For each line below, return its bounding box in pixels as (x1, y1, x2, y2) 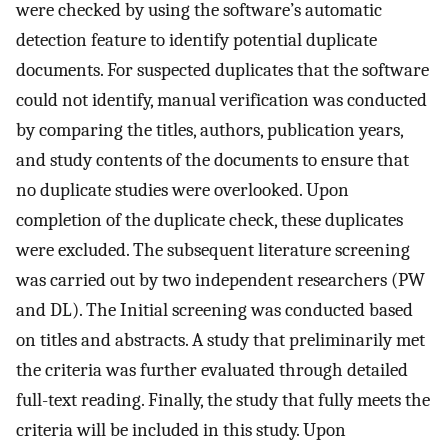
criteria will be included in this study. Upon (16, 418, 346, 441)
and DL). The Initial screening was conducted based (16, 298, 413, 321)
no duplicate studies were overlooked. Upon (16, 178, 349, 201)
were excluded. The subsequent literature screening (16, 238, 410, 261)
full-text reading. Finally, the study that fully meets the (16, 388, 430, 411)
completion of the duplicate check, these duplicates (16, 208, 403, 231)
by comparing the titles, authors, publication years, (16, 118, 403, 141)
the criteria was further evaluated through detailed (16, 358, 408, 381)
